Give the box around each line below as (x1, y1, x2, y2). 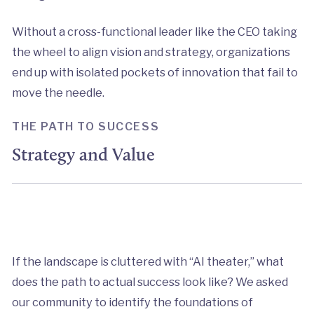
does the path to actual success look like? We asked (11, 275, 288, 289)
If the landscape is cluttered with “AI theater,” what (11, 254, 284, 269)
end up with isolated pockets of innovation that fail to (11, 64, 298, 79)
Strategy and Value (11, 143, 155, 166)
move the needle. (11, 85, 104, 100)
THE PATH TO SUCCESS (11, 120, 160, 134)
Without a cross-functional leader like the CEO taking (11, 24, 297, 39)
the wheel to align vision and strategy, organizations (11, 44, 290, 59)
